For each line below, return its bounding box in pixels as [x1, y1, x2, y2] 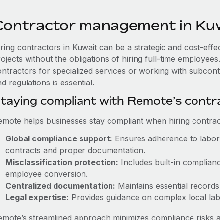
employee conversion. [5, 169, 88, 179]
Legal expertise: [5, 192, 69, 202]
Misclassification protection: [5, 157, 118, 167]
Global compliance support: [5, 134, 112, 143]
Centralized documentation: [5, 181, 115, 191]
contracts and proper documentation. [5, 145, 145, 155]
